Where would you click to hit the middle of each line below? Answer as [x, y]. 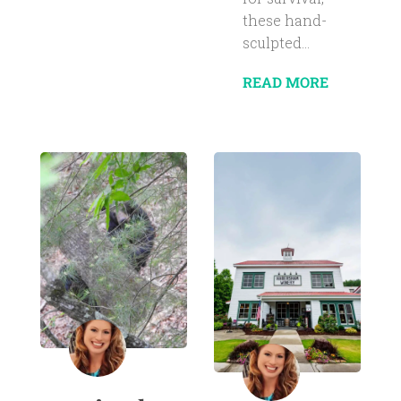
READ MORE [285, 81]
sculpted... [276, 42]
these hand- [284, 20]
